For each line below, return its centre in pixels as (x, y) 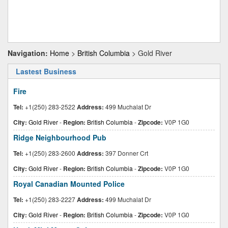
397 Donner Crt (126, 153)
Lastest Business (46, 71)
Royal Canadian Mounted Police (69, 184)
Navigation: (28, 53)
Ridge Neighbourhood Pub (60, 137)
